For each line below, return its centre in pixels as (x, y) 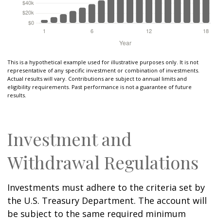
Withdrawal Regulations (103, 162)
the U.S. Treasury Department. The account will (107, 201)
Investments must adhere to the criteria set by (106, 188)
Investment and (70, 139)
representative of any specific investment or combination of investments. (103, 71)
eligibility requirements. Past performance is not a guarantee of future (100, 87)
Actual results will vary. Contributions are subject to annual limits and (97, 79)
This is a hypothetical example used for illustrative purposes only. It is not (103, 62)
